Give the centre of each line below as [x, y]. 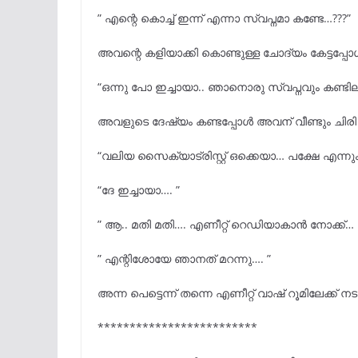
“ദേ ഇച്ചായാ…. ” [139, 190]
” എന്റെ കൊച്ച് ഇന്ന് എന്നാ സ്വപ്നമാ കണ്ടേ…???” [224, 18]
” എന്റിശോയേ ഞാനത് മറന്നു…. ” [184, 259]
